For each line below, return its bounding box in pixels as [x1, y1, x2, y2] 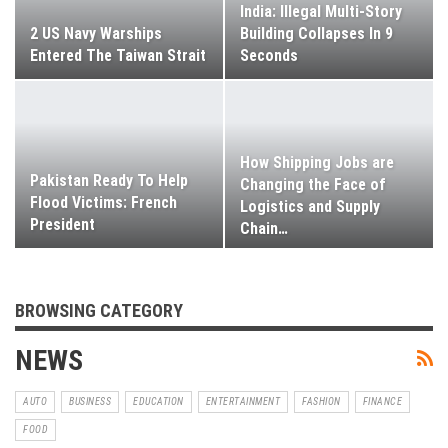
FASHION [302, 395, 341, 407]
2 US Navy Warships [30, 24, 162, 44]
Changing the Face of [240, 175, 386, 195]
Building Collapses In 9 [240, 24, 393, 44]
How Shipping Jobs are [240, 153, 394, 173]
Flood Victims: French [30, 192, 177, 212]
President [30, 214, 95, 234]
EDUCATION [133, 395, 184, 407]
